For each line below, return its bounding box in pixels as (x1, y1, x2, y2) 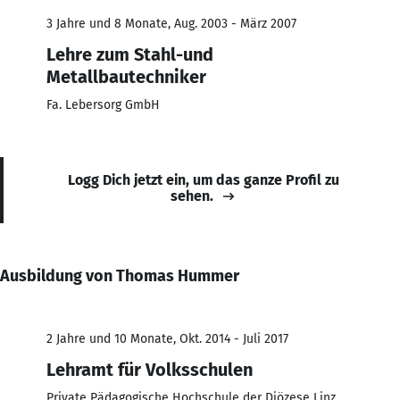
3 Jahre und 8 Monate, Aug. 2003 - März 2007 (46, 15, 296, 31)
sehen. (171, 187, 213, 204)
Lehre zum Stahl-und (46, 43, 213, 65)
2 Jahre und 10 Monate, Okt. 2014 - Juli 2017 (46, 330, 288, 346)
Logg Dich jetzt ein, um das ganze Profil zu (68, 171, 339, 188)
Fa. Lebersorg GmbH (46, 96, 160, 112)
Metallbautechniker (46, 65, 206, 87)
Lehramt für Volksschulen (46, 358, 253, 380)
